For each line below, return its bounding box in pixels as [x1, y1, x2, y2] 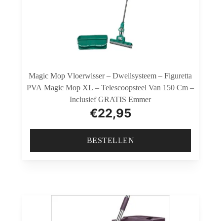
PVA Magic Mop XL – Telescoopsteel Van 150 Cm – [27, 83, 194, 92]
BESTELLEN [86, 136, 135, 145]
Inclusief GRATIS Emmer [70, 95, 151, 104]
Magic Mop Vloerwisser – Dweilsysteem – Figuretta [29, 72, 192, 80]
